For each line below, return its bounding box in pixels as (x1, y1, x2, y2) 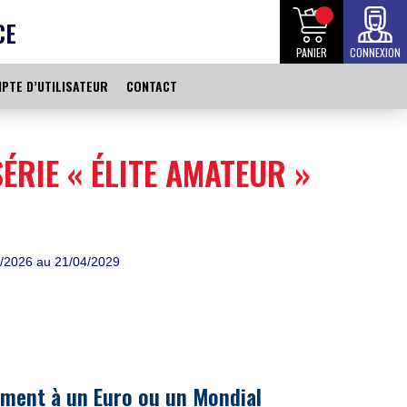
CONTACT (126, 76, 177, 95)
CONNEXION (350, 45, 401, 60)
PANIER (296, 45, 327, 60)
